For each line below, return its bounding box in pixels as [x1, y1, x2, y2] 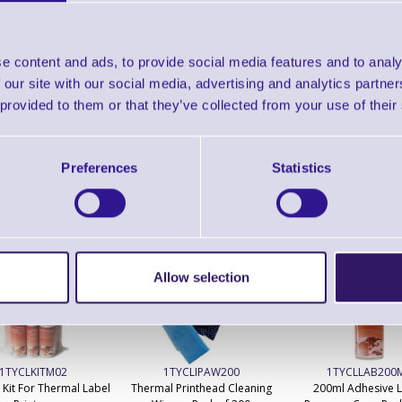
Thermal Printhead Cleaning [130, 380, 272, 397]
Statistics [272, 159, 331, 175]
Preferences [61, 159, 138, 175]
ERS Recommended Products [100, 190, 302, 211]
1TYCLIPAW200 [162, 364, 240, 380]
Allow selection [153, 269, 249, 285]
